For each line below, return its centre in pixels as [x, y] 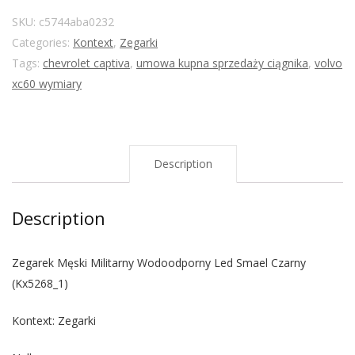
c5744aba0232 [76, 21]
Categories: [42, 42]
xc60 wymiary [47, 83]
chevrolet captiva [86, 63]
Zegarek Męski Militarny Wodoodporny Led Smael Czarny [159, 262]
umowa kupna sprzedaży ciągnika [222, 63]
